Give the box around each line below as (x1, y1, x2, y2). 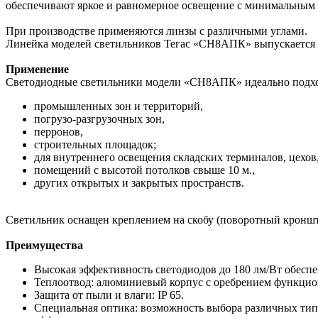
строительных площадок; (34, 138, 159, 150)
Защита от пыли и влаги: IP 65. (34, 288, 184, 301)
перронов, (34, 125, 86, 138)
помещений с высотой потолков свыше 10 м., (34, 163, 255, 176)
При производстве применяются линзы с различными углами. (6, 24, 310, 37)
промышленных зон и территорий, (34, 99, 206, 112)
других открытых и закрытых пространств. (34, 176, 244, 189)
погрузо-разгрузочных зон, (34, 112, 168, 125)
